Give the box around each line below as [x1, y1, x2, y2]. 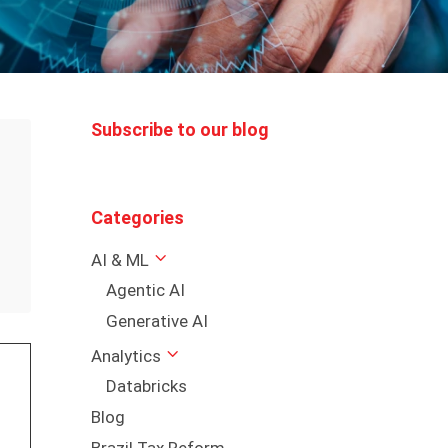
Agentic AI [105, 280, 185, 301]
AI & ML [90, 250, 149, 271]
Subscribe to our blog [90, 118, 269, 140]
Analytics [90, 346, 161, 367]
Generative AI [105, 311, 208, 332]
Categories [90, 207, 184, 229]
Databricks [105, 376, 187, 397]
